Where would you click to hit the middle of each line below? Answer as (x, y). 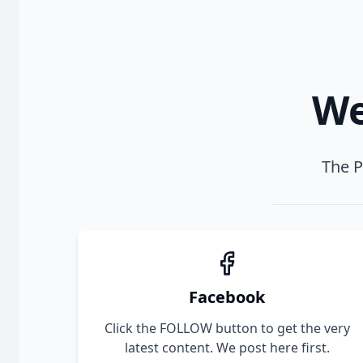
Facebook (227, 297)
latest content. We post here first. (227, 348)
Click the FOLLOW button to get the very (227, 328)
